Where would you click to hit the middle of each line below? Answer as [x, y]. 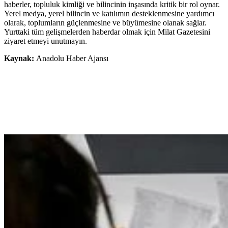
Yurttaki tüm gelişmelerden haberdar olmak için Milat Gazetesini [107, 32]
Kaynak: [20, 59]
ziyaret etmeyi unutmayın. [46, 41]
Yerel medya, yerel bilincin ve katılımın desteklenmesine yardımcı [109, 14]
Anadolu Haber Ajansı [72, 59]
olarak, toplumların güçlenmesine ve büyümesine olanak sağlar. [105, 23]
